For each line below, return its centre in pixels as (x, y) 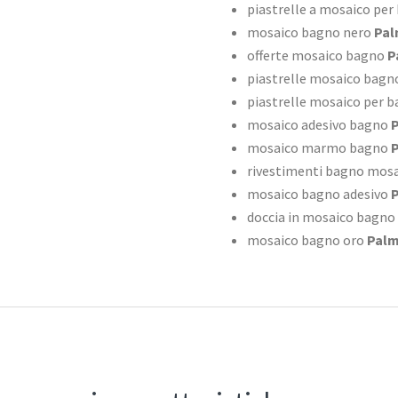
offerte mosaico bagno (315, 56)
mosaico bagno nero (309, 32)
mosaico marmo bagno (317, 148)
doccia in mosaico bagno (321, 217)
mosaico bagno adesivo (317, 194)
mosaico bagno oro (305, 240)
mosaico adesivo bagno (317, 125)
